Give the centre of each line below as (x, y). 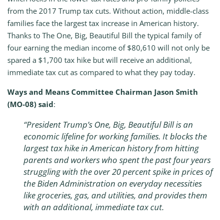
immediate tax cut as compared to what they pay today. (101, 72)
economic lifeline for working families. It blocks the (115, 136)
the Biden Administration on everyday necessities (113, 183)
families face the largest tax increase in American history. (103, 23)
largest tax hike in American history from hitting (111, 148)
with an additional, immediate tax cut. (94, 207)
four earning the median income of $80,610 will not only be (109, 48)
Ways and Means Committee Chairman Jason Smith (103, 92)
